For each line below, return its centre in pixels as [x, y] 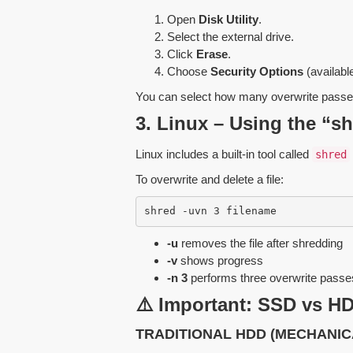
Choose [189, 71]
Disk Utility [229, 19]
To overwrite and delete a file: [210, 179]
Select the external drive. [230, 36]
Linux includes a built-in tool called [224, 154]
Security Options [257, 71]
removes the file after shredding [260, 243]
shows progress [220, 260]
